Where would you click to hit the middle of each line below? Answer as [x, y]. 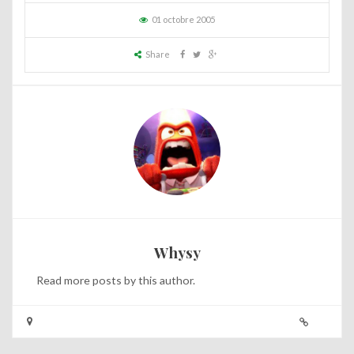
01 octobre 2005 [183, 19]
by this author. [158, 280]
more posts [93, 280]
